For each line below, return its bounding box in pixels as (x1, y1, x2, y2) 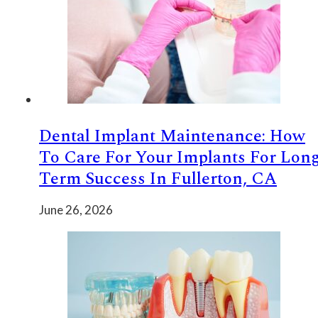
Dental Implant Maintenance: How (39, 123, 305, 149)
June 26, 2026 (39, 202, 113, 217)
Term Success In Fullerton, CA (39, 165, 277, 192)
